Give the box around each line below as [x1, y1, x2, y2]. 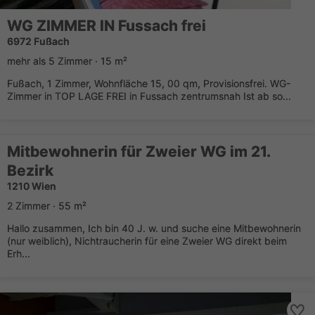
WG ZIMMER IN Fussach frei [7, 17, 206, 34]
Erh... [7, 247, 30, 259]
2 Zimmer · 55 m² [7, 200, 86, 212]
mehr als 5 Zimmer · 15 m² [7, 55, 127, 67]
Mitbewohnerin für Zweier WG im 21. [7, 143, 271, 160]
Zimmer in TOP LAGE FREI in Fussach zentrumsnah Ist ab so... [7, 90, 291, 102]
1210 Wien [7, 180, 56, 192]
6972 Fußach [7, 35, 70, 47]
